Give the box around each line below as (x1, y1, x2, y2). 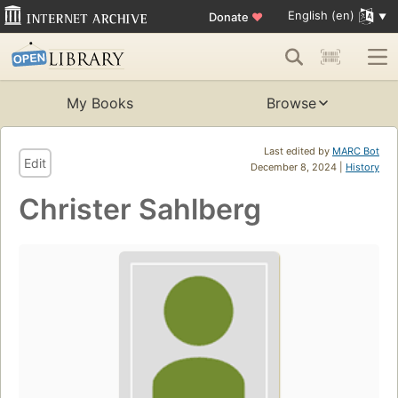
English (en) (287, 8, 354, 23)
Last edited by (264, 145, 332, 158)
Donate (208, 9, 251, 24)
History (346, 161, 379, 174)
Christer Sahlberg (19, 192, 261, 227)
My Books (66, 94, 133, 113)
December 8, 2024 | (251, 161, 346, 174)
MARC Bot (332, 145, 379, 158)
